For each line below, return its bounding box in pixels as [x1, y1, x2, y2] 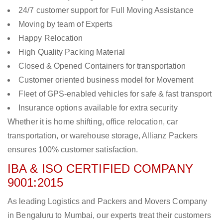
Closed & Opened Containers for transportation [18, 62, 186, 71]
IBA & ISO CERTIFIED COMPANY [7, 162, 193, 176]
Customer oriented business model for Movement [18, 76, 194, 85]
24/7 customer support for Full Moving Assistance [18, 6, 194, 15]
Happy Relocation [18, 34, 83, 43]
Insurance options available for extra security [18, 104, 178, 112]
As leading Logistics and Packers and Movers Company [7, 197, 208, 206]
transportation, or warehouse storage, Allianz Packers [7, 131, 198, 140]
